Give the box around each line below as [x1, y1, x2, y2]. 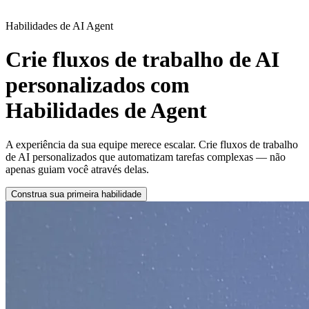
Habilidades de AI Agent [6, 20, 113, 32]
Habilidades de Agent [6, 98, 207, 123]
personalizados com [6, 72, 190, 98]
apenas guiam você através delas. [6, 163, 149, 175]
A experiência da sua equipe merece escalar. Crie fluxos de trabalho [6, 138, 298, 150]
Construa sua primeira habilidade [11, 188, 141, 199]
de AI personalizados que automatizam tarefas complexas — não [6, 150, 286, 163]
